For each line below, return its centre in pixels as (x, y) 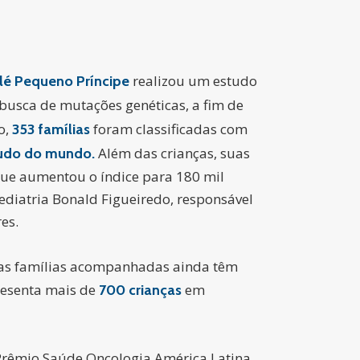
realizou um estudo (195, 81)
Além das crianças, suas (174, 153)
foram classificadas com (169, 129)
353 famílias (51, 129)
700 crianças (142, 290)
